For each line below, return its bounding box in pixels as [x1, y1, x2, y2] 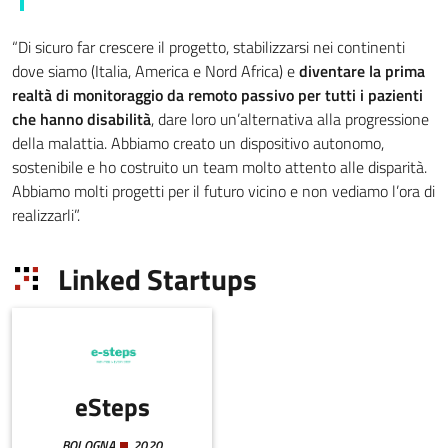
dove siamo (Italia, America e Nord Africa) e [12, 58, 299, 83]
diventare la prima [299, 58, 425, 83]
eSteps [74, 387, 150, 426]
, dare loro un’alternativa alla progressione [151, 106, 429, 131]
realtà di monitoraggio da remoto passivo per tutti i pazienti [12, 82, 423, 107]
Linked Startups [58, 257, 258, 302]
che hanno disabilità [12, 106, 151, 131]
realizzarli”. [12, 202, 80, 227]
